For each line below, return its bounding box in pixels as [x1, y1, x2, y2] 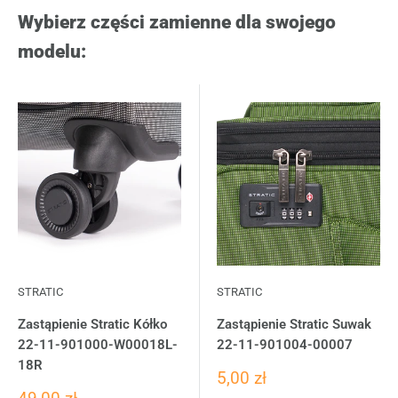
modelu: [18, 41, 86, 63]
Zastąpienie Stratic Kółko [18, 316, 167, 333]
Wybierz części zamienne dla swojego [18, 12, 336, 34]
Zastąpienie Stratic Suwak [217, 316, 371, 333]
